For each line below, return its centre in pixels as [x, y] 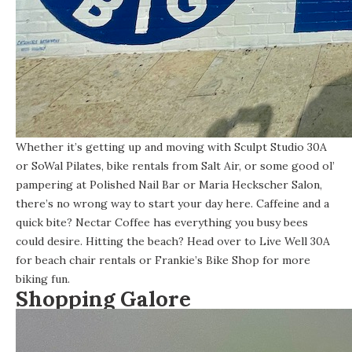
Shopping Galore [103, 298]
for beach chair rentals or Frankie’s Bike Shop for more [163, 260]
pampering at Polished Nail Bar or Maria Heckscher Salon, [169, 184]
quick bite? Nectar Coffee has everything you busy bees [162, 222]
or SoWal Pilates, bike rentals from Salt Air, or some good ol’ [175, 165]
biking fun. [44, 279]
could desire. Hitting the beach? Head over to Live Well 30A [173, 241]
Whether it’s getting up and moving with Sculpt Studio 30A [171, 147]
